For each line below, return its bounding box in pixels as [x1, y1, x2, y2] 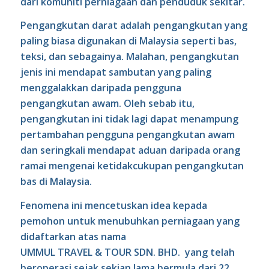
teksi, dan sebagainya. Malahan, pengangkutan [20, 50, 239, 64]
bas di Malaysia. [20, 175, 92, 189]
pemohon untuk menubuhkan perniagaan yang [20, 214, 240, 228]
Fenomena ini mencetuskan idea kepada [20, 198, 207, 212]
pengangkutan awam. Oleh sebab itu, [20, 97, 195, 110]
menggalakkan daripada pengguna [20, 81, 181, 95]
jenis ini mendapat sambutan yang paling [20, 65, 211, 79]
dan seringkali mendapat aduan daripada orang [20, 144, 240, 157]
